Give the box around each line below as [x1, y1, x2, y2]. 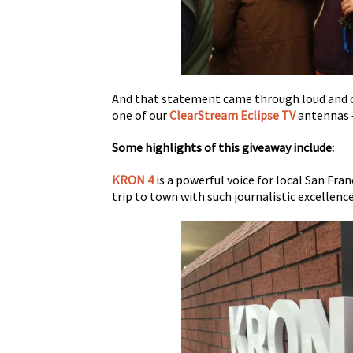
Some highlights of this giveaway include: [112, 139, 334, 155]
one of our [112, 106, 169, 123]
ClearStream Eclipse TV [169, 106, 295, 123]
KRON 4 [112, 171, 154, 188]
